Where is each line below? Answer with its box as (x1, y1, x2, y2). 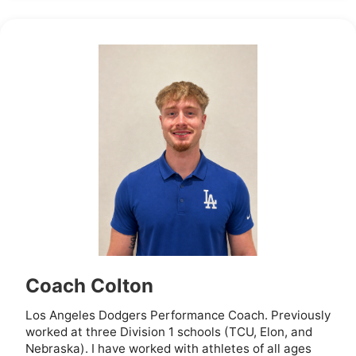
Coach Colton (25, 274, 153, 298)
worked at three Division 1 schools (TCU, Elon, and (25, 324, 312, 340)
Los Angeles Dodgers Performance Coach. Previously (25, 308, 331, 323)
